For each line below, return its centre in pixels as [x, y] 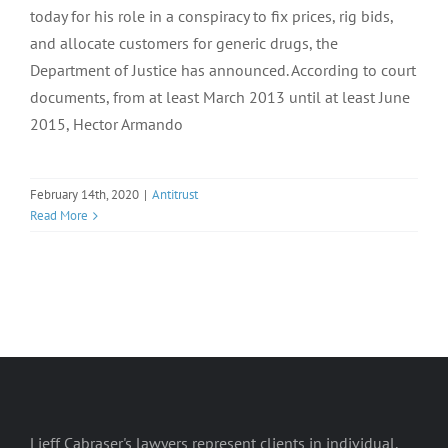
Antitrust [175, 194]
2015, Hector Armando [106, 124]
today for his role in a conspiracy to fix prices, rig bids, [211, 16]
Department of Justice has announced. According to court [223, 70]
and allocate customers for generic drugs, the [184, 43]
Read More [59, 215]
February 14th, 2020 [84, 194]
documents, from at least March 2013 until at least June [220, 97]
